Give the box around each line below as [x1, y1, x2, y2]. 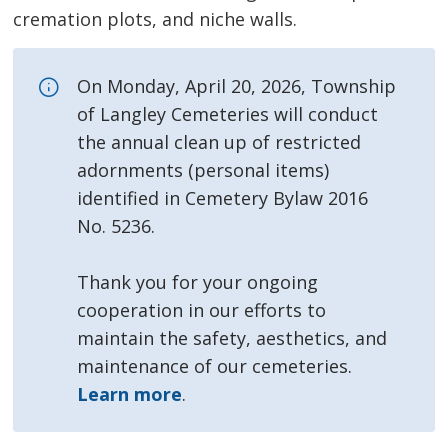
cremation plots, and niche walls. [13, 7, 298, 32]
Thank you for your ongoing [77, 270, 319, 295]
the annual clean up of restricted [77, 130, 362, 155]
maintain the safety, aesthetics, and [77, 326, 388, 351]
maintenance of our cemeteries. [77, 354, 353, 379]
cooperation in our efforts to [77, 298, 327, 323]
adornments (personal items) [77, 158, 330, 183]
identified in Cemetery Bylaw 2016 [77, 186, 369, 211]
